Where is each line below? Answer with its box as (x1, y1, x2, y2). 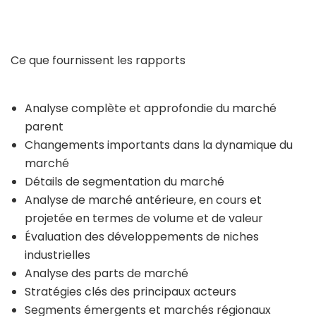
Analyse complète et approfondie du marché (25, 100, 276, 116)
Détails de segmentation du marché (25, 174, 224, 190)
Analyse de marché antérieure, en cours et (25, 192, 262, 208)
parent (25, 119, 63, 135)
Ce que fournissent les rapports (11, 52, 186, 68)
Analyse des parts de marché (25, 265, 188, 281)
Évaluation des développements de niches (25, 229, 259, 245)
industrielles (25, 247, 90, 263)
